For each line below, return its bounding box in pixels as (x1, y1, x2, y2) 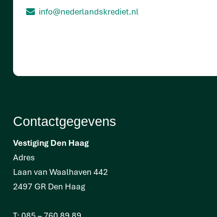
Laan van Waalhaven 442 (13, 166, 108, 177)
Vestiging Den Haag (13, 137, 89, 148)
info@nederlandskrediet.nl (39, 5, 139, 17)
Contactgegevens (13, 114, 116, 129)
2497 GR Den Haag (13, 180, 85, 192)
